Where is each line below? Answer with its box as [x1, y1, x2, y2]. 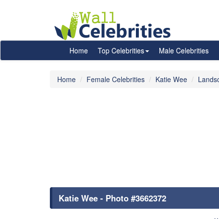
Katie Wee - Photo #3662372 [59, 192, 166, 204]
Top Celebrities [98, 45, 144, 55]
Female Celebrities [87, 74, 145, 84]
